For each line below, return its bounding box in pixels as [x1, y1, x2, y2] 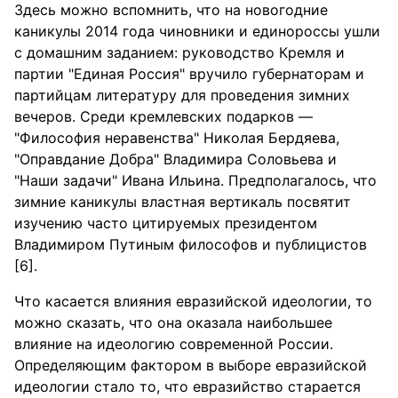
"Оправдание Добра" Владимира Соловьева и [14, 150, 337, 168]
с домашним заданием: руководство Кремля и [14, 44, 345, 61]
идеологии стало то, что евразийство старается [14, 378, 361, 395]
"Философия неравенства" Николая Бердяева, [14, 129, 339, 147]
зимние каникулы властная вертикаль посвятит [14, 193, 351, 211]
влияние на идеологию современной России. [14, 335, 333, 353]
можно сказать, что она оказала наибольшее [14, 314, 332, 331]
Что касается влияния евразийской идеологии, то [14, 292, 372, 310]
